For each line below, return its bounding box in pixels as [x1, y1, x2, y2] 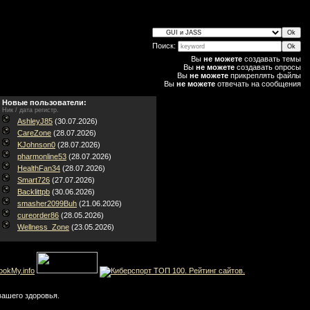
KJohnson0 [17, 140, 55, 149]
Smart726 [17, 176, 50, 184]
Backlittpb [17, 188, 50, 196]
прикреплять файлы [228, 71, 301, 80]
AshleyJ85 [17, 117, 53, 125]
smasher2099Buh [17, 199, 77, 208]
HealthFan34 [17, 164, 60, 172]
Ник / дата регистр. [2, 107, 59, 113]
